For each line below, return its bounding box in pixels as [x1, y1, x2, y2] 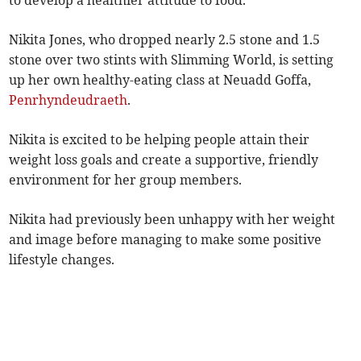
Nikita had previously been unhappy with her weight [9, 211, 336, 228]
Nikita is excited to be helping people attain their [9, 131, 310, 148]
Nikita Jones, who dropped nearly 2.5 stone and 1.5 [9, 31, 321, 48]
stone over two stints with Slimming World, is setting [9, 52, 334, 68]
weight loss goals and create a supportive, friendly [9, 151, 319, 168]
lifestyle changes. [9, 251, 115, 268]
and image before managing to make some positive [9, 231, 322, 248]
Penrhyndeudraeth [9, 92, 128, 109]
